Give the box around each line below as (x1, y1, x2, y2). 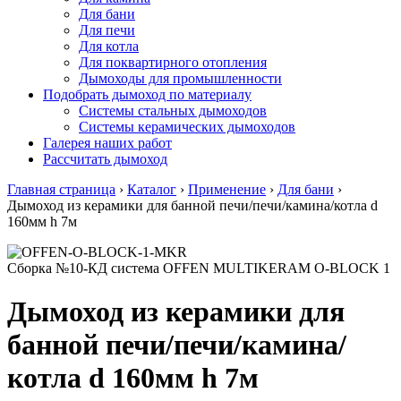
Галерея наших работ (43, 135, 172, 150)
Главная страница (7, 182, 115, 197)
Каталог (127, 182, 176, 197)
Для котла (79, 38, 139, 54)
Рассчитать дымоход (43, 151, 167, 166)
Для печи (79, 22, 135, 38)
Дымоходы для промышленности (79, 71, 282, 86)
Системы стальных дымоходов (79, 103, 267, 118)
